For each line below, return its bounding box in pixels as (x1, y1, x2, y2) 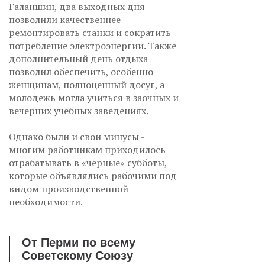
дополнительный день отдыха (9, 51, 148, 65)
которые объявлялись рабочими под (9, 169, 177, 182)
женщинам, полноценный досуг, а (9, 77, 164, 91)
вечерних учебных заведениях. (9, 104, 148, 117)
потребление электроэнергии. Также (9, 38, 176, 52)
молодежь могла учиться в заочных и (9, 91, 179, 104)
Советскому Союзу (22, 248, 133, 262)
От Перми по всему (22, 235, 135, 249)
